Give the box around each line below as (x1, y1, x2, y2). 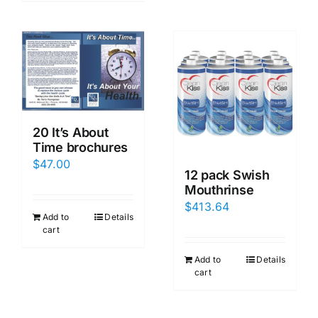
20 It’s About (33, 124, 109, 140)
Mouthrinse (185, 182, 254, 197)
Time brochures (33, 139, 128, 155)
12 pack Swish (185, 167, 270, 182)
